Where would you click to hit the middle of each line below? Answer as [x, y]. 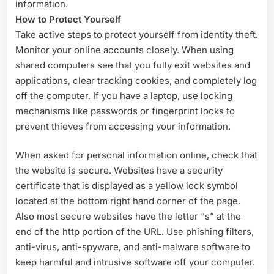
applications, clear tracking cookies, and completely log [136, 80]
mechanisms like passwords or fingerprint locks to [125, 111]
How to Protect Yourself [68, 19]
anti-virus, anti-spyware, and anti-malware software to [133, 247]
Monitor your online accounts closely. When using [124, 50]
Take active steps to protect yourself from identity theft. [137, 34]
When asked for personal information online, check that [136, 155]
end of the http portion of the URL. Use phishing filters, [135, 232]
